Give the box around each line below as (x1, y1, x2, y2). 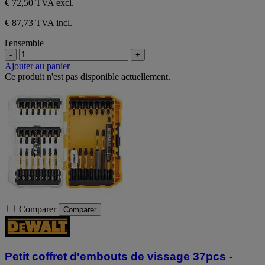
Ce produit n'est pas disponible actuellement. (5, 72, 170, 82)
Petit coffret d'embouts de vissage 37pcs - (5, 250, 232, 263)
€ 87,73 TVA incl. (5, 18, 72, 28)
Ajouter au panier (5, 61, 70, 72)
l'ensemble (5, 38, 44, 49)
